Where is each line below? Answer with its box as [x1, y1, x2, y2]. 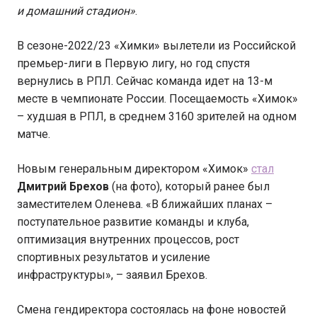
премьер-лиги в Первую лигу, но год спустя [17, 57, 250, 70]
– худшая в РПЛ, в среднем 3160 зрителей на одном [17, 110, 296, 123]
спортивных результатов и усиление [17, 250, 210, 264]
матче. [17, 127, 50, 141]
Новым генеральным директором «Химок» [17, 162, 251, 175]
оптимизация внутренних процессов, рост [17, 233, 239, 246]
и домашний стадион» [17, 4, 135, 18]
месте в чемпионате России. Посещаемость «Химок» [17, 92, 298, 105]
